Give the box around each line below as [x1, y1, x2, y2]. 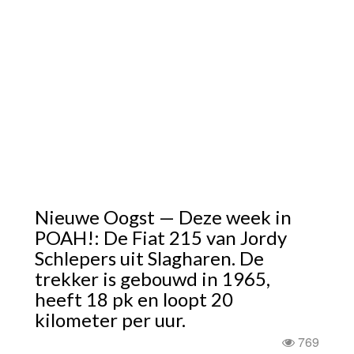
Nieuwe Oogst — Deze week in [35, 205, 292, 228]
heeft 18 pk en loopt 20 [35, 288, 233, 311]
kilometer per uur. [35, 308, 186, 331]
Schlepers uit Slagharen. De [35, 247, 264, 269]
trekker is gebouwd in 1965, [35, 267, 270, 290]
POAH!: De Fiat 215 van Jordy [35, 226, 287, 249]
